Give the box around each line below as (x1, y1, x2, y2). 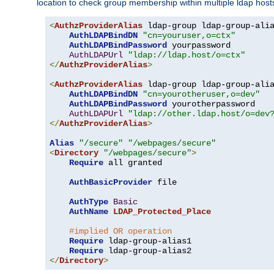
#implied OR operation (69, 226, 172, 236)
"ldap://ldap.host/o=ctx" (128, 50, 245, 60)
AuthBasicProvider (69, 177, 152, 187)
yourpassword (167, 40, 231, 50)
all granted (103, 157, 162, 168)
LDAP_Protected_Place (113, 206, 211, 217)
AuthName (69, 206, 108, 217)
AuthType (69, 196, 108, 207)
